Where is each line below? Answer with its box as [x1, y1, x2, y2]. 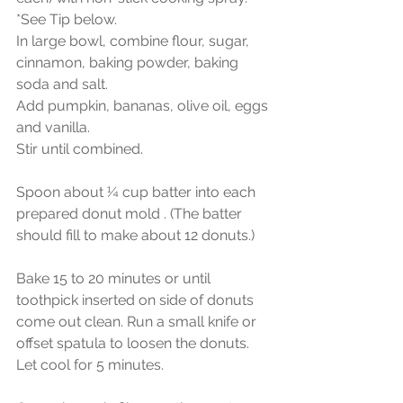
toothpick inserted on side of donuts [16, 291, 257, 309]
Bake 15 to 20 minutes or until [16, 269, 214, 287]
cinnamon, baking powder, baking [16, 53, 242, 71]
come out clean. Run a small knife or [16, 312, 260, 330]
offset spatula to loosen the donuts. [16, 334, 253, 352]
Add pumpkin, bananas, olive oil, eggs [16, 96, 272, 114]
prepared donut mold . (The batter [16, 204, 246, 222]
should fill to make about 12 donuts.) [16, 226, 255, 244]
